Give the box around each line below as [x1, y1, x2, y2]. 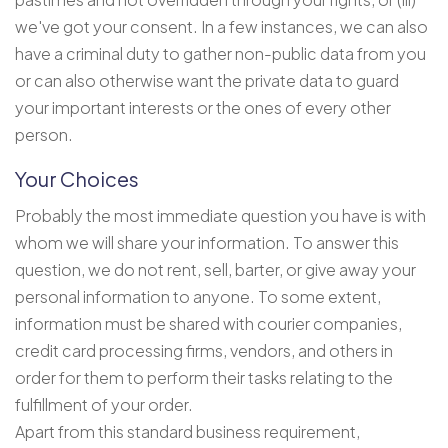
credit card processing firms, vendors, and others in [15, 339, 393, 361]
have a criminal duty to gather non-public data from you [15, 42, 426, 64]
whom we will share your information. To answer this [15, 231, 399, 253]
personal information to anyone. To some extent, [15, 285, 381, 307]
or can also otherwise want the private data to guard [15, 69, 399, 91]
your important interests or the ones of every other [15, 96, 391, 118]
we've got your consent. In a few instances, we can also [15, 15, 428, 37]
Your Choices [15, 165, 139, 191]
